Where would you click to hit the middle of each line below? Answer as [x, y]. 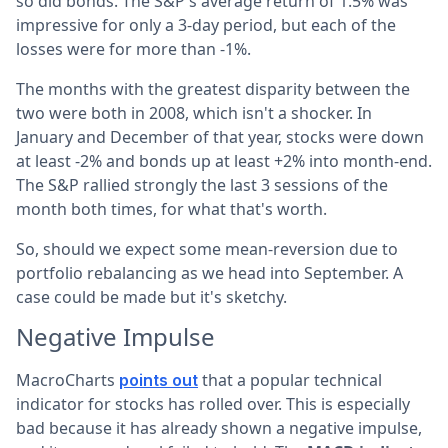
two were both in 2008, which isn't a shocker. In [194, 112]
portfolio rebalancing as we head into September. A [209, 272]
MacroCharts [67, 379]
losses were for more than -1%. [133, 48]
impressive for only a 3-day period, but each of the [206, 24]
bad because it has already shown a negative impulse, [219, 427]
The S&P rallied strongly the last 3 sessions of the [202, 184]
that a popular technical [290, 379]
